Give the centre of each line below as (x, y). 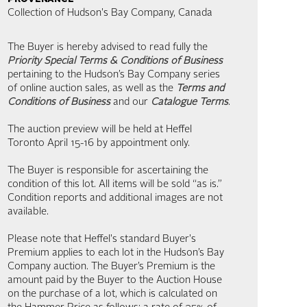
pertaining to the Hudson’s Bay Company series (114, 75)
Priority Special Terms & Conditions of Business (115, 61)
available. (28, 212)
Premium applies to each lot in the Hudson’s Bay (116, 253)
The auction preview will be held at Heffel (100, 130)
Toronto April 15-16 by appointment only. (99, 144)
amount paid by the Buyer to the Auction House (115, 281)
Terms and (200, 89)
